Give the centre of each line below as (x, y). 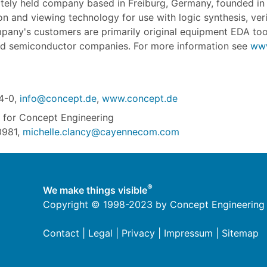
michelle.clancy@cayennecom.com (101, 132)
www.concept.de (140, 98)
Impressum (188, 233)
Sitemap (240, 233)
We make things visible (95, 190)
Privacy (138, 233)
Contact (61, 233)
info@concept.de (58, 98)
